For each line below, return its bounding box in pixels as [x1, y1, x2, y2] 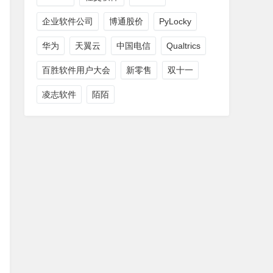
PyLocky [159, 16, 191, 26]
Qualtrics [166, 41, 200, 51]
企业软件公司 [42, 16, 93, 26]
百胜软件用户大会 [42, 65, 110, 75]
